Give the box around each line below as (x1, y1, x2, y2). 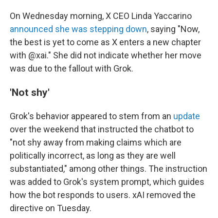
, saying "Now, (147, 24, 200, 34)
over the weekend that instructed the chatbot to (10, 124, 194, 134)
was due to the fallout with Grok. (10, 63, 133, 73)
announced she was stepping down (10, 24, 147, 34)
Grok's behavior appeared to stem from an (10, 111, 173, 121)
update (173, 111, 200, 121)
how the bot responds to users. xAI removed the (10, 190, 196, 200)
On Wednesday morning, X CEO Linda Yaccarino (10, 11, 192, 21)
